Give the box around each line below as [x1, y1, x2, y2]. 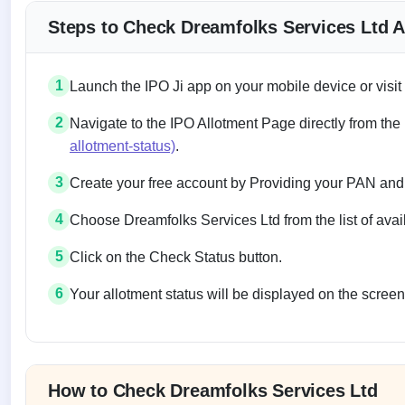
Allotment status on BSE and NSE [24, 341, 344, 366]
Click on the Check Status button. [70, 249, 282, 265]
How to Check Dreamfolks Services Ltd [48, 380, 378, 400]
